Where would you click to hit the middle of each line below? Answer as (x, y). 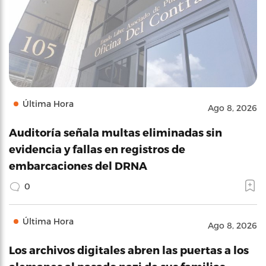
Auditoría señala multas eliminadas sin (115, 132)
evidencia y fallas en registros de (97, 148)
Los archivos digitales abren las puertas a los (129, 249)
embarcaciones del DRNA (78, 165)
